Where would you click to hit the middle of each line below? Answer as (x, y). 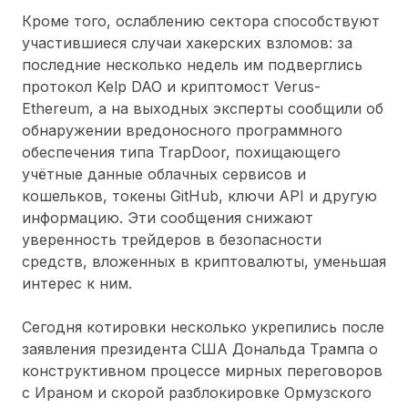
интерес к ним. (77, 283)
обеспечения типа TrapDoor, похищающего (181, 152)
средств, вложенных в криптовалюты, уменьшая (204, 261)
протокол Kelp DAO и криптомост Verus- (171, 86)
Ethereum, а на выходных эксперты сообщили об (203, 108)
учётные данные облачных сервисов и (164, 173)
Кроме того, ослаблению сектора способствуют (201, 20)
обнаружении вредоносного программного (182, 130)
